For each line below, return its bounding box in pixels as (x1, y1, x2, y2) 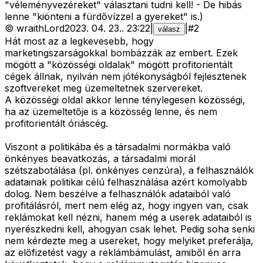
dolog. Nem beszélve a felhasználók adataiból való (5, 188, 231, 200)
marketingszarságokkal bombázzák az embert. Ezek (5, 47, 238, 59)
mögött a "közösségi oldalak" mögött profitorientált (5, 59, 232, 71)
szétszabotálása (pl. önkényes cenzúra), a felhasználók (5, 164, 254, 177)
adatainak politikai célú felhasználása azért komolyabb (5, 176, 247, 188)
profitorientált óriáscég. (5, 117, 108, 130)
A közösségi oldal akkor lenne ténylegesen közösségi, (5, 94, 245, 106)
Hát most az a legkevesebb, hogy (5, 35, 154, 48)
